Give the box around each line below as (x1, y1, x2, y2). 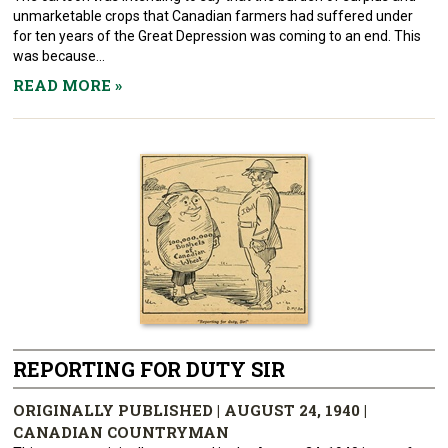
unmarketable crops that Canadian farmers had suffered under (13, 8, 414, 24)
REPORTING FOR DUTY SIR (13, 356, 286, 382)
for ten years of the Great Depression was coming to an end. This (13, 28, 422, 44)
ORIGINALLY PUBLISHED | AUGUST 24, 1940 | (13, 400, 368, 420)
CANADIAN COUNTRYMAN (13, 422, 230, 442)
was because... (13, 48, 106, 64)
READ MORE (13, 75, 116, 95)
